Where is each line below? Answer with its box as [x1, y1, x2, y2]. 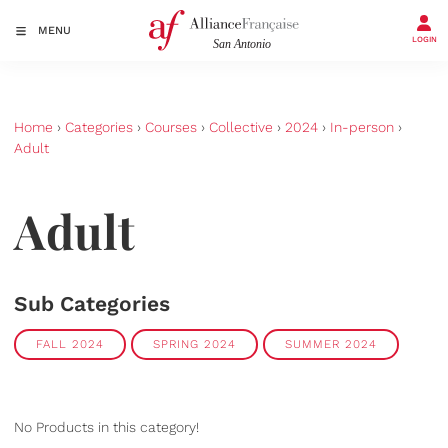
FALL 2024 [36, 337, 104, 352]
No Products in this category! [14, 419, 199, 436]
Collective [209, 119, 273, 136]
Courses [145, 119, 197, 136]
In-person [330, 119, 394, 136]
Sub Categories [14, 290, 170, 316]
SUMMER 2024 [285, 337, 377, 352]
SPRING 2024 [153, 337, 236, 352]
